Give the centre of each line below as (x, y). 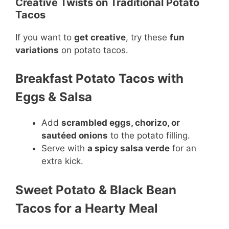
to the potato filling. (149, 135)
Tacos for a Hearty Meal (87, 208)
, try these (148, 37)
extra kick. (62, 161)
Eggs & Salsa (54, 97)
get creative (100, 37)
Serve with (64, 148)
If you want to (45, 37)
